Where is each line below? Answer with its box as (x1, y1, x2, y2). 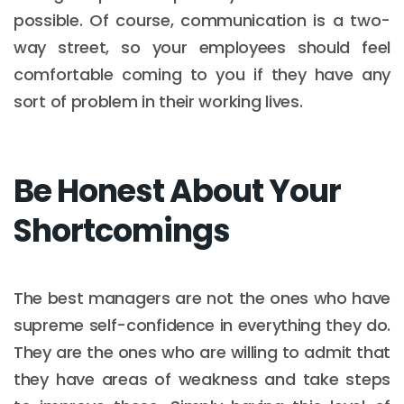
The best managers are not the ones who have (14, 286, 390, 309)
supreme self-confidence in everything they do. (14, 313, 390, 336)
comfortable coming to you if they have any (14, 62, 390, 86)
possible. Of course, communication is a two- (14, 8, 390, 32)
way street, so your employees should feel (14, 35, 390, 59)
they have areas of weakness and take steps (14, 367, 390, 390)
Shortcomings (14, 207, 230, 252)
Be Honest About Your (14, 168, 341, 213)
